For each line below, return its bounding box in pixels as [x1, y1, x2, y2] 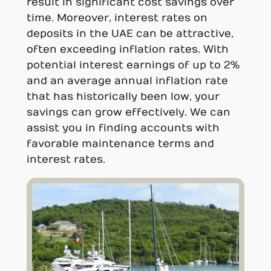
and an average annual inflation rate [26, 75, 228, 88]
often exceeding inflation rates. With [26, 44, 229, 56]
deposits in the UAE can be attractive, [26, 28, 233, 41]
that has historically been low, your [26, 91, 220, 103]
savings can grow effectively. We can [26, 106, 230, 119]
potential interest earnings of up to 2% [26, 59, 240, 72]
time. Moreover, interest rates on [26, 12, 207, 25]
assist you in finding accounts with [26, 122, 220, 135]
